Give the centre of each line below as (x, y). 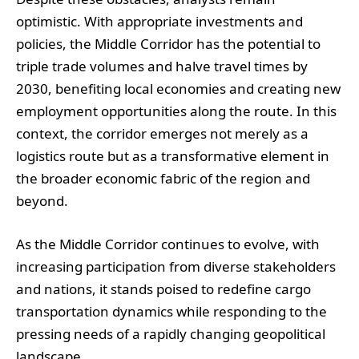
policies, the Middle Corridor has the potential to (168, 43)
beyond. (42, 200)
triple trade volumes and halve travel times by (162, 66)
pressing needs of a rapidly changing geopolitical (171, 333)
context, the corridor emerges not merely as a (162, 133)
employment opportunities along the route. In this (176, 111)
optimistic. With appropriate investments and (159, 21)
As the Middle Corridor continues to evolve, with (168, 244)
